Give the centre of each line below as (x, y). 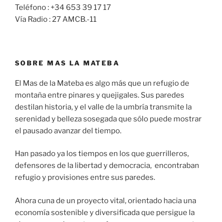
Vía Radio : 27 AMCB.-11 (56, 19)
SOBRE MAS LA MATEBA (67, 63)
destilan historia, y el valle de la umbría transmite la (103, 107)
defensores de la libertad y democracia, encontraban (107, 166)
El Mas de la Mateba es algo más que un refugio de (102, 83)
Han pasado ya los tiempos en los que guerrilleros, (102, 154)
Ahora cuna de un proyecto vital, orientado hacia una (106, 200)
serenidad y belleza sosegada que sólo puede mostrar (108, 119)
